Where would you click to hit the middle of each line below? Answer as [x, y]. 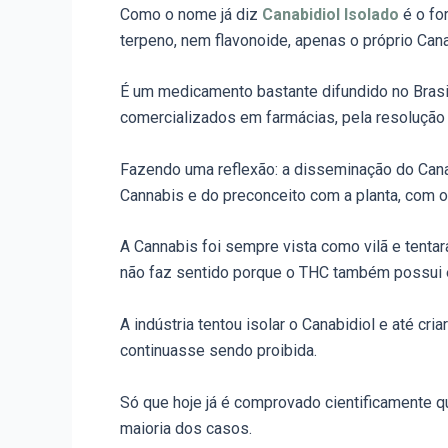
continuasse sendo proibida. [218, 351]
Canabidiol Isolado [330, 14]
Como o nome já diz [191, 14]
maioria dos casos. [188, 428]
